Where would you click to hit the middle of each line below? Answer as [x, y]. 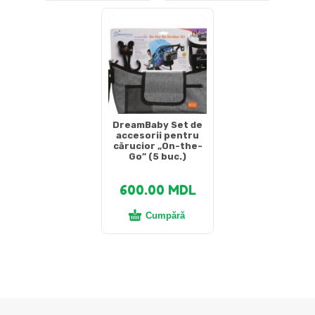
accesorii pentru [157, 136]
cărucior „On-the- [157, 146]
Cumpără [165, 216]
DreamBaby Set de [157, 125]
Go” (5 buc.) [157, 157]
